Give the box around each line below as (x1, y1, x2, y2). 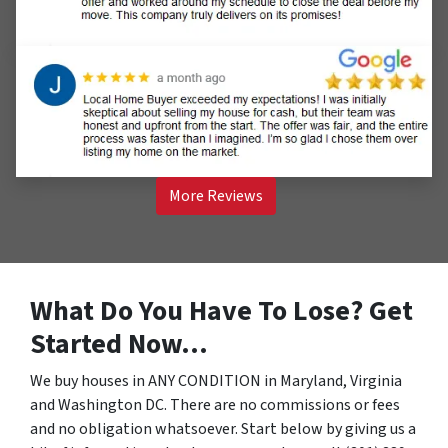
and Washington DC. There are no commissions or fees (30, 393, 400, 416)
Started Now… (30, 323, 208, 364)
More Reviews (169, 184, 263, 207)
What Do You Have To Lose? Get (30, 290, 413, 331)
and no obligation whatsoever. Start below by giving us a (30, 417, 416, 440)
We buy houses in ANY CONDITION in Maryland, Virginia (30, 369, 402, 392)
